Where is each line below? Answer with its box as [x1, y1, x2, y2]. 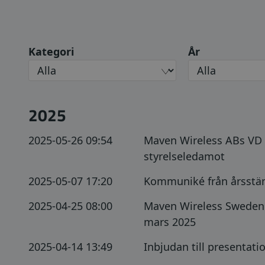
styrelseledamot [144, 149, 225, 163]
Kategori [28, 44, 74, 59]
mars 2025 [144, 215, 196, 229]
